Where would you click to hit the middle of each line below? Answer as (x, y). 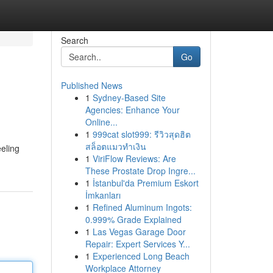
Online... (101, 122)
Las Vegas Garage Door (139, 232)
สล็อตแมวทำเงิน (115, 146)
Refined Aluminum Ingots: (142, 207)
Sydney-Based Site (129, 97)
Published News (91, 85)
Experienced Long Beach (141, 256)
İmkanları (103, 195)
